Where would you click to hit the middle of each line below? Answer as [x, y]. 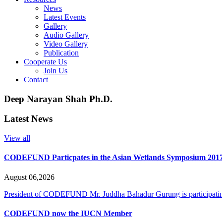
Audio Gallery [66, 35]
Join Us [55, 71]
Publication [61, 53]
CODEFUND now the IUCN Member [68, 213]
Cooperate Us [45, 62]
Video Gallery [66, 44]
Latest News [28, 119]
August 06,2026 [29, 177]
